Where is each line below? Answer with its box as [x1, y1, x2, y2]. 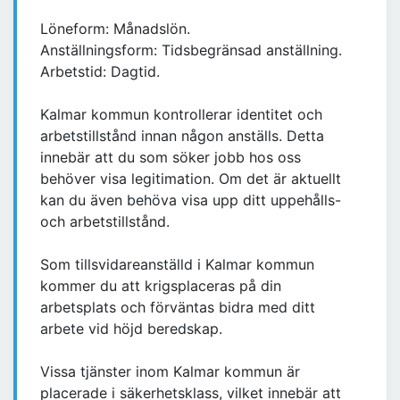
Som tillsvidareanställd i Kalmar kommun [40, 255, 314, 274]
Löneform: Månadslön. [40, 20, 190, 38]
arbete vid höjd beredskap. [40, 320, 222, 338]
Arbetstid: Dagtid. [40, 62, 160, 81]
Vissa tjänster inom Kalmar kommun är [40, 362, 300, 381]
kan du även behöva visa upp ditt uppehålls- [40, 191, 341, 210]
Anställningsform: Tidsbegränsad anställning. [40, 41, 342, 60]
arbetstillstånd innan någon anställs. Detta [40, 127, 324, 146]
